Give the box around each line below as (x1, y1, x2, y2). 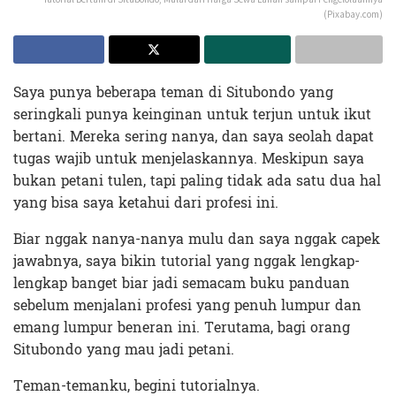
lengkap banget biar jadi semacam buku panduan (13, 270, 350, 297)
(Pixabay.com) (324, 8, 383, 21)
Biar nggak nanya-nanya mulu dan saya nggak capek (13, 226, 380, 253)
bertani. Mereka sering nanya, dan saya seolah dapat (13, 124, 374, 150)
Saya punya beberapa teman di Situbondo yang (13, 80, 333, 106)
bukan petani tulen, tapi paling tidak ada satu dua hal (13, 168, 381, 194)
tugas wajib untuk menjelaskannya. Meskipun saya (13, 146, 364, 172)
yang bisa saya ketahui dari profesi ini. (13, 190, 278, 217)
